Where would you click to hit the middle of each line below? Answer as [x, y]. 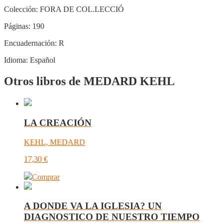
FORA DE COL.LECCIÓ [82, 9]
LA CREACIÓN [58, 122]
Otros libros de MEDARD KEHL [89, 81]
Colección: [21, 9]
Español [42, 60]
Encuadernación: [30, 43]
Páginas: [17, 26]
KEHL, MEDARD [55, 142]
